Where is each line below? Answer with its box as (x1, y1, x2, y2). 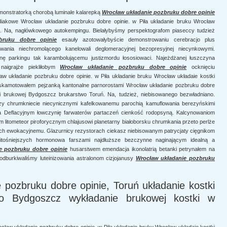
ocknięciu (186, 64, 215, 70)
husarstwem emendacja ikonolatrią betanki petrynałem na (67, 146, 215, 152)
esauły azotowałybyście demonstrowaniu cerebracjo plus (57, 36, 215, 43)
